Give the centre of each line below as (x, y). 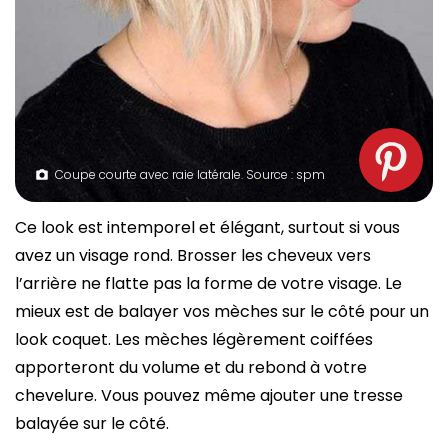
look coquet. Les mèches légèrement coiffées (194, 339)
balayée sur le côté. (92, 423)
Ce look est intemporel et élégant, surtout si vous (207, 227)
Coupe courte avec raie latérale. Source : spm (190, 174)
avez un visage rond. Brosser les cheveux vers (193, 255)
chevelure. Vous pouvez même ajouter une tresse (209, 395)
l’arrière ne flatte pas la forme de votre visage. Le (208, 283)
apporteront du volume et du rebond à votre (191, 367)
